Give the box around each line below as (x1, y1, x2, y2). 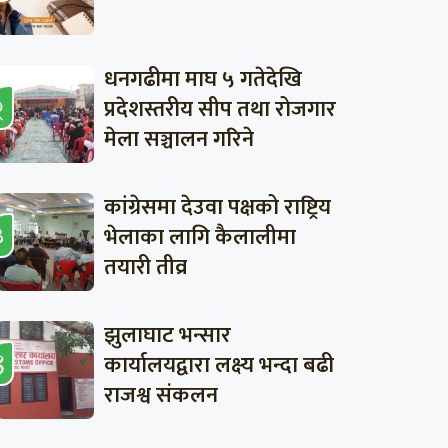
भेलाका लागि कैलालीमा (103, 218, 296, 256)
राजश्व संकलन (103, 376, 218, 414)
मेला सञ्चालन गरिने (103, 120, 254, 158)
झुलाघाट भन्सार (103, 316, 231, 354)
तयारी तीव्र (103, 248, 187, 286)
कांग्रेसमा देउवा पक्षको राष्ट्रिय (103, 188, 331, 226)
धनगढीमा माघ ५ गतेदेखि (103, 60, 302, 98)
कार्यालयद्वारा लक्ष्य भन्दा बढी (103, 346, 334, 384)
